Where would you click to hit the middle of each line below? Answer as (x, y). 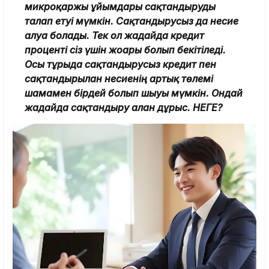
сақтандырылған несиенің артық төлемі (119, 78)
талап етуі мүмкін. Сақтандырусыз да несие (131, 21)
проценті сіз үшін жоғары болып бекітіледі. (125, 50)
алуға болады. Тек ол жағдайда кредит (114, 35)
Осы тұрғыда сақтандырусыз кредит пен (120, 64)
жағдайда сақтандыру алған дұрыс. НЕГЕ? (123, 107)
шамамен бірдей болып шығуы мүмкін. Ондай (134, 93)
